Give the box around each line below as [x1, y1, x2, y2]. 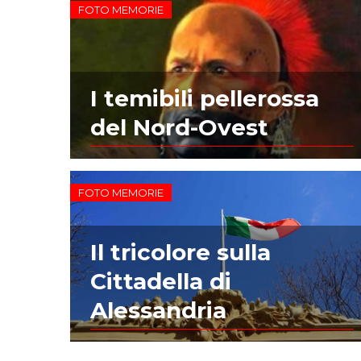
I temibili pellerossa [90, 84, 320, 112]
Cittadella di [90, 267, 232, 295]
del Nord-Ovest [90, 113, 269, 141]
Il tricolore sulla [90, 238, 272, 266]
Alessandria [90, 296, 227, 324]
